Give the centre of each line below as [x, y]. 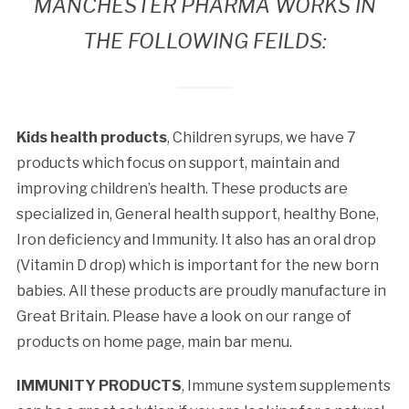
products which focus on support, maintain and [178, 163]
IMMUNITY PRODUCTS [99, 385]
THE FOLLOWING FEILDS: [204, 41]
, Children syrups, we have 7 [261, 137]
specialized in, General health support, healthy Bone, [197, 214]
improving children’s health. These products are [182, 188]
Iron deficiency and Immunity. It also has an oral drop [196, 239]
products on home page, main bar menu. [154, 341]
